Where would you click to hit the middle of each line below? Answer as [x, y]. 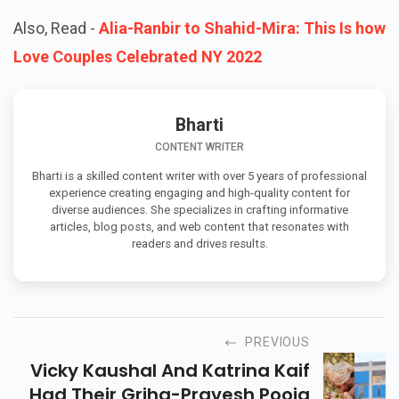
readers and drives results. [199, 243]
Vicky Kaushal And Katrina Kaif [170, 371]
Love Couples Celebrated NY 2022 [138, 56]
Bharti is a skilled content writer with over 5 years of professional [199, 175]
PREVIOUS [277, 342]
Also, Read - [56, 28]
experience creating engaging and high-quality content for [199, 192]
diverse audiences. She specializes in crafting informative [199, 209]
